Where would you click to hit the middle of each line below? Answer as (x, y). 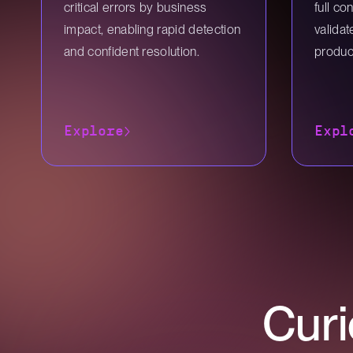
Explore (94, 131)
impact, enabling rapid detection (152, 30)
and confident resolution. (132, 52)
